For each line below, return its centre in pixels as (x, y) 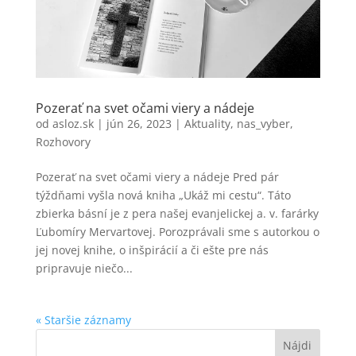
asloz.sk (73, 123)
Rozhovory (63, 141)
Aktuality (207, 123)
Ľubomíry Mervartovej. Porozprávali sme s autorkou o (177, 231)
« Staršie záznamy (83, 319)
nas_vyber (263, 123)
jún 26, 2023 (139, 123)
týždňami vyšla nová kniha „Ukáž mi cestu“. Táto (163, 195)
